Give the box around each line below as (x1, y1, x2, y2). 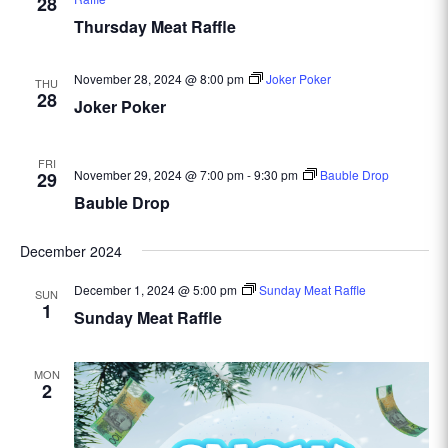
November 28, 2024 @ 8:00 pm (73, 70, 244, 87)
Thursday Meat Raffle (73, 15, 236, 38)
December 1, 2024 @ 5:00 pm (73, 281, 237, 298)
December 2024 (19, 241, 122, 261)
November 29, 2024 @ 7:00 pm (73, 166, 244, 183)
